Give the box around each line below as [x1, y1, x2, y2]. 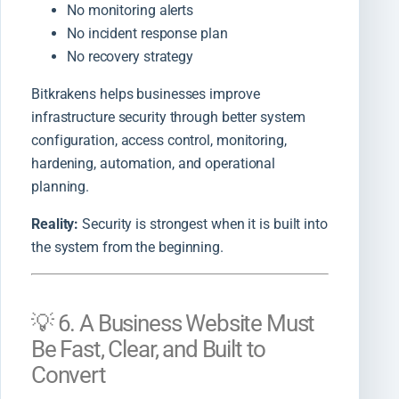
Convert [31, 362, 106, 389]
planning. [31, 178, 90, 196]
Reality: [31, 216, 79, 233]
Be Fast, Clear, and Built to [31, 336, 266, 363]
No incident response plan [67, 25, 228, 43]
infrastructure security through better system [31, 109, 305, 126]
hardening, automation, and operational [31, 155, 276, 173]
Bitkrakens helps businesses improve [31, 85, 260, 103]
